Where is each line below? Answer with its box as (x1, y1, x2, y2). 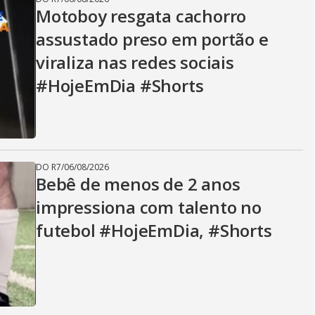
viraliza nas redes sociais (36, 51, 234, 74)
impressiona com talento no (36, 195, 262, 219)
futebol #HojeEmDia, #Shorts (36, 219, 272, 242)
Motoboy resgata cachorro (36, 4, 247, 27)
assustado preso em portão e (36, 27, 269, 51)
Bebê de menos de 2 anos (36, 172, 240, 195)
